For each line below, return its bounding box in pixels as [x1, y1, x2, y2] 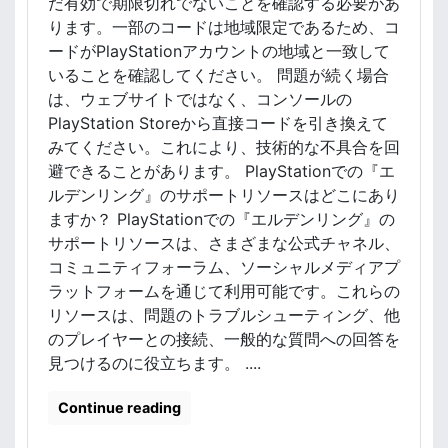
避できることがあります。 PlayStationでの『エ [48, 161, 395, 181]
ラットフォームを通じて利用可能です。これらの [48, 281, 400, 301]
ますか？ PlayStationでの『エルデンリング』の [48, 209, 395, 229]
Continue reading [58, 399, 181, 416]
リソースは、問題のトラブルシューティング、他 [48, 305, 400, 325]
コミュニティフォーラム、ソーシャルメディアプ [48, 257, 400, 277]
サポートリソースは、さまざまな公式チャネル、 [48, 233, 400, 253]
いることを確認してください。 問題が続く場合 [48, 65, 389, 85]
